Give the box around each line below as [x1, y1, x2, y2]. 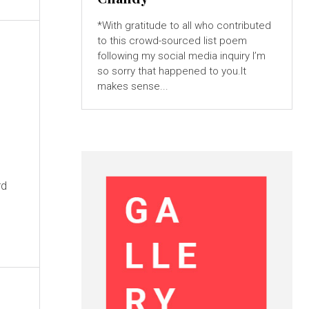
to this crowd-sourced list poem [97, 34, 247, 47]
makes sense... [97, 79, 168, 92]
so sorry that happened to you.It [97, 64, 246, 77]
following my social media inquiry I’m [97, 49, 252, 62]
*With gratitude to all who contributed [97, 19, 271, 32]
